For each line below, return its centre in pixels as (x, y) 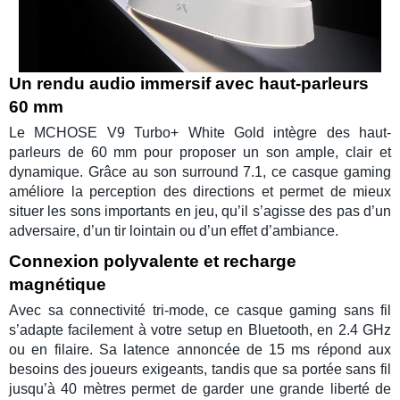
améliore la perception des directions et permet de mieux (200, 191)
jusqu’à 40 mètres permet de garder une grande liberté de (200, 388)
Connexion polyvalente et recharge (153, 261)
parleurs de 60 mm (73, 152)
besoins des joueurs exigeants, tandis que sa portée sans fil (200, 369)
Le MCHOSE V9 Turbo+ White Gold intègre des (184, 132)
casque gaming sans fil (313, 310)
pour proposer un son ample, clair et (264, 152)
